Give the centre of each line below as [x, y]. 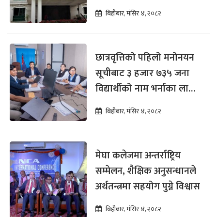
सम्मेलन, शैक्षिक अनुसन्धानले [146, 171]
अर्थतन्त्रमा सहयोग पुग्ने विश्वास [148, 187]
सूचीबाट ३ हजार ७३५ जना [143, 73]
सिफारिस [113, 104]
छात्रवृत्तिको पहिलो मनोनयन [145, 58]
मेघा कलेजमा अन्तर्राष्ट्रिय [138, 156]
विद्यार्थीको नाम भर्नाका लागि [147, 89]
